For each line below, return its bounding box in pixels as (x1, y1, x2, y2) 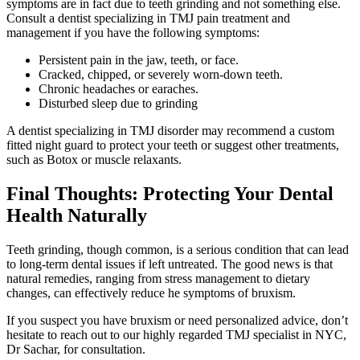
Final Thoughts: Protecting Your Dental (6, 183, 333, 205)
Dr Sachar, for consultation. (6, 342, 145, 356)
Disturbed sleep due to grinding (39, 96, 198, 111)
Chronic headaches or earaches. (39, 82, 198, 96)
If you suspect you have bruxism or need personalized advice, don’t (6, 313, 348, 327)
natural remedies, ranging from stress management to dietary (6, 271, 310, 285)
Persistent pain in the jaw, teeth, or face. (39, 53, 239, 67)
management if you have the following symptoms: (6, 26, 260, 40)
